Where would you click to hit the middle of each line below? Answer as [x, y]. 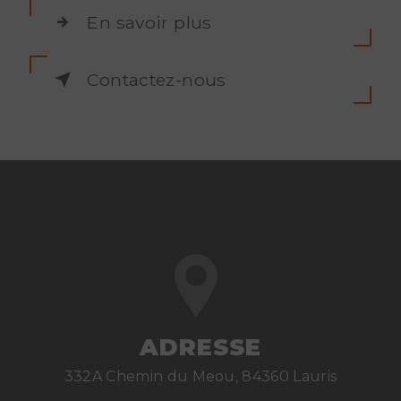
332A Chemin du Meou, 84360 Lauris [200, 376]
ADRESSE [200, 347]
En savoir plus [149, 22]
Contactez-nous [157, 80]
